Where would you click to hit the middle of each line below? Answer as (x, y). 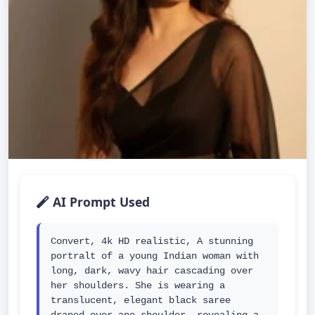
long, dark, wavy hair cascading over (152, 271)
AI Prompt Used (99, 202)
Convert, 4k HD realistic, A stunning (152, 241)
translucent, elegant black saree (141, 300)
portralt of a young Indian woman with (155, 256)
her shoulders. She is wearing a (138, 285)
